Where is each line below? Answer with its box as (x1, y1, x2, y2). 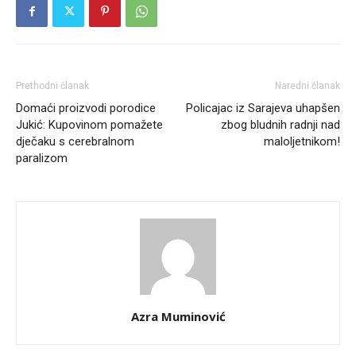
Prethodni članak (16, 80, 89, 92)
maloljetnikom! (264, 134, 340, 149)
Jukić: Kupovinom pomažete (16, 118, 163, 133)
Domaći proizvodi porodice (16, 101, 156, 116)
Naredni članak (275, 80, 340, 92)
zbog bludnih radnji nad (221, 118, 340, 133)
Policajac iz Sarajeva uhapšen (186, 101, 340, 116)
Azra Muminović (130, 308, 226, 325)
